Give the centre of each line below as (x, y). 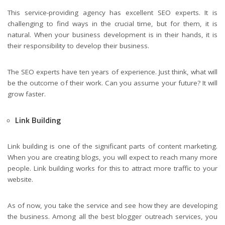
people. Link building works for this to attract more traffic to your (113, 168)
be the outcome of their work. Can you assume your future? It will (113, 83)
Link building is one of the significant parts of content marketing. (113, 146)
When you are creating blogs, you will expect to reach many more (113, 157)
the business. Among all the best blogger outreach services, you (113, 217)
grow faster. (27, 94)
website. (20, 180)
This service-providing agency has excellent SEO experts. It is (113, 13)
